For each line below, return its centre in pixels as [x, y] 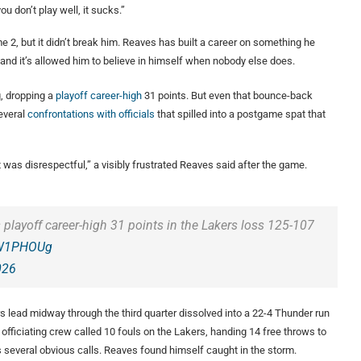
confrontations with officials [91, 114]
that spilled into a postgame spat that [240, 114]
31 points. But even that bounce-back [227, 96]
